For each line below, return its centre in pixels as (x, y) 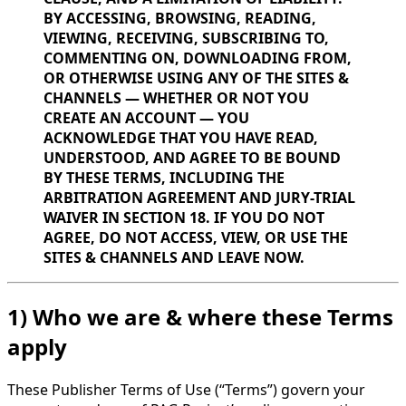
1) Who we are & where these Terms (200, 316)
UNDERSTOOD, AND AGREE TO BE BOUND (192, 157)
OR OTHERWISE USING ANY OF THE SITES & (196, 77)
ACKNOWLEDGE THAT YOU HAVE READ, (181, 137)
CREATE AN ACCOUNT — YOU (146, 117)
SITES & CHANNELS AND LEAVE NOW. (174, 257)
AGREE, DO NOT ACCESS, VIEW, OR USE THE (196, 237)
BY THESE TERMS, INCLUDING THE (164, 177)
